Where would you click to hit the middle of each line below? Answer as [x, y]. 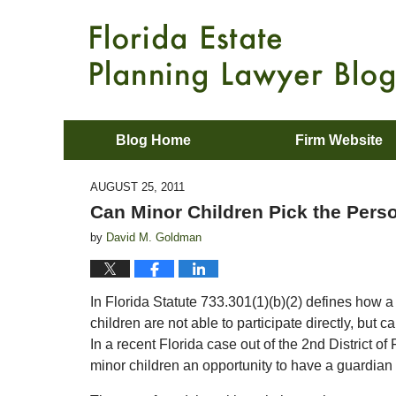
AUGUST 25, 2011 [137, 187]
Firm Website [339, 140]
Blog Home [153, 140]
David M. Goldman [154, 237]
